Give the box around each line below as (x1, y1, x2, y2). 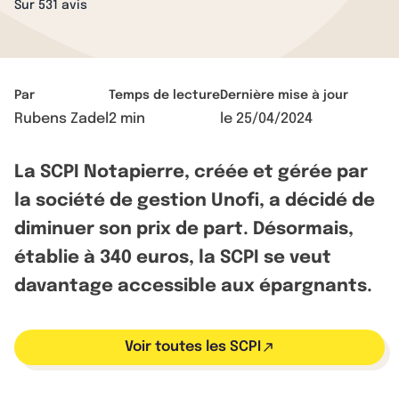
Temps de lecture (109, 89, 220, 102)
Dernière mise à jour (220, 89, 348, 102)
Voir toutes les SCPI (124, 339, 261, 354)
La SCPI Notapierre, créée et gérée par (14, 163, 368, 182)
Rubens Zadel (14, 111, 109, 126)
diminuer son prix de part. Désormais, (14, 220, 354, 239)
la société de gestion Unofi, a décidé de (14, 191, 375, 210)
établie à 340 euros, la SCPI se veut (14, 248, 331, 267)
